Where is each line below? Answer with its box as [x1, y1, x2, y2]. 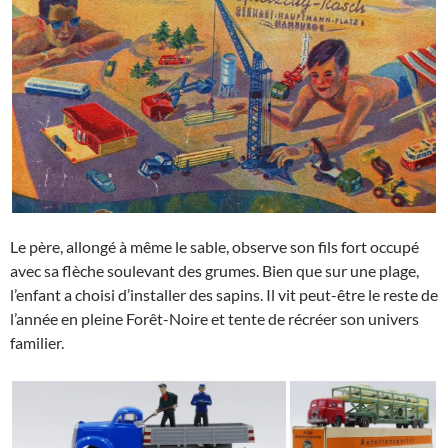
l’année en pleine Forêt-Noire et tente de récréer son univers [10, 308, 419, 328]
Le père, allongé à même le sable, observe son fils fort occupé [10, 236, 419, 256]
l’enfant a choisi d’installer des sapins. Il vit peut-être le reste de [10, 284, 438, 304]
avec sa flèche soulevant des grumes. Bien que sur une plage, [10, 260, 419, 280]
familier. [10, 332, 64, 352]
